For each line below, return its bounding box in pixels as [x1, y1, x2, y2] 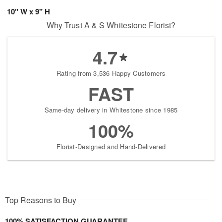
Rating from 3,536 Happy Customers [56, 68, 166, 78]
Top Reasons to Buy [5, 194, 76, 206]
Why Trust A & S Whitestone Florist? [46, 19, 176, 31]
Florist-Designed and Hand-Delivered [56, 142, 166, 152]
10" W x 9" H [7, 6, 50, 17]
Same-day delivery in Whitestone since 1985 [44, 105, 178, 115]
